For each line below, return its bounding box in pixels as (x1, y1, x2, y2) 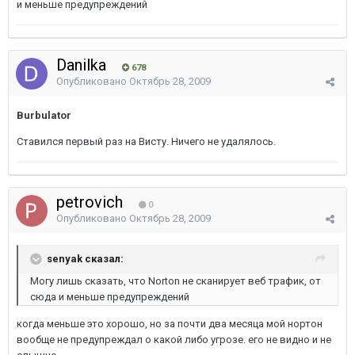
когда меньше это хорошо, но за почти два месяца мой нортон (17, 318, 323, 330)
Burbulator (17, 109, 71, 121)
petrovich (56, 193, 127, 212)
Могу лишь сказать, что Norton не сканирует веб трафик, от (30, 275, 321, 287)
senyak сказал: (47, 252, 124, 265)
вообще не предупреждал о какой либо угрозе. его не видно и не (17, 334, 331, 345)
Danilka (56, 55, 110, 74)
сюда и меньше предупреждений (30, 291, 189, 303)
